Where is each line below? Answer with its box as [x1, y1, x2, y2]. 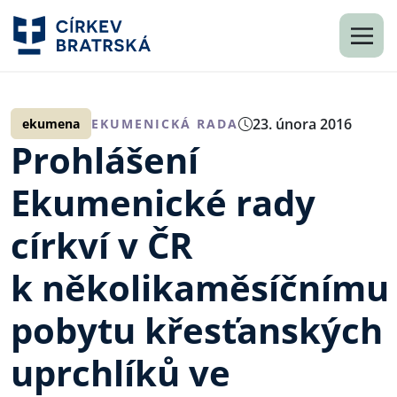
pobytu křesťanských [11, 306, 383, 354]
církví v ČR [11, 221, 192, 269]
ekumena [22, 115, 80, 132]
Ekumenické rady [11, 178, 315, 227]
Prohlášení [11, 136, 198, 184]
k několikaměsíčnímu [11, 263, 389, 312]
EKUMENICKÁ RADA [91, 115, 238, 132]
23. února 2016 [253, 113, 352, 134]
